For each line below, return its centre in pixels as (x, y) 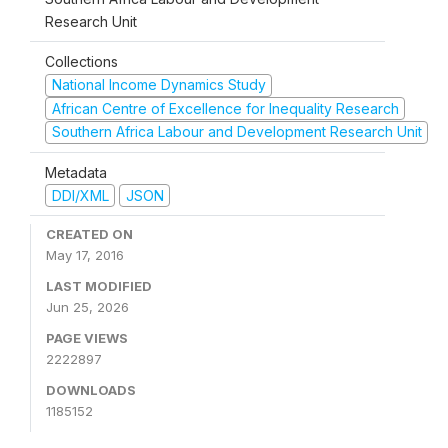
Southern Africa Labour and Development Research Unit (236, 131)
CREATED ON (89, 234)
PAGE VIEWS (87, 338)
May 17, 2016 (85, 255)
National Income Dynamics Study (158, 84)
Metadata (76, 172)
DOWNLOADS (91, 390)
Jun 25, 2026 (87, 307)
